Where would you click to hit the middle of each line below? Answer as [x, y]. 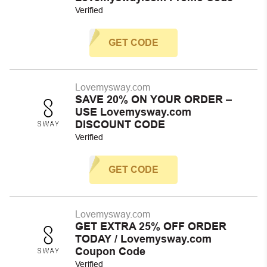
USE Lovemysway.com [133, 112]
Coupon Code [110, 252]
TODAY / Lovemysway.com [143, 239]
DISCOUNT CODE [120, 125]
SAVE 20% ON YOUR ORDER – [153, 100]
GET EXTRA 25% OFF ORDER [151, 226]
